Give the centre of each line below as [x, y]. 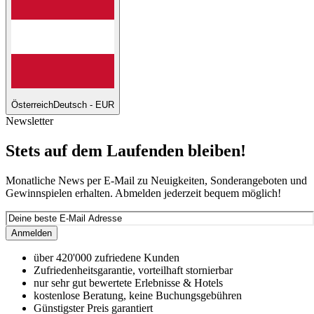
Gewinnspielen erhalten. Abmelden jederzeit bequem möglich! [143, 193]
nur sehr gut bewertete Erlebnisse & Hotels [128, 282]
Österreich [32, 104]
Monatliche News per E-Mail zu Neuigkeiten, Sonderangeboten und [156, 180]
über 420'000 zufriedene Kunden [107, 257]
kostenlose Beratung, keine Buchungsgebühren [138, 295]
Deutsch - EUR [84, 104]
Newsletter [29, 121]
